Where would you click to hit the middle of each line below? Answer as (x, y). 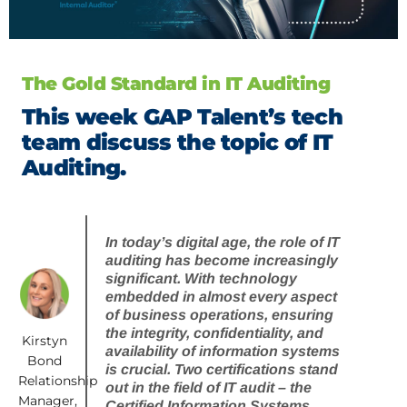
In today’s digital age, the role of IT (223, 243)
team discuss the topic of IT (178, 143)
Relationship (58, 380)
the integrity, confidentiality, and (215, 333)
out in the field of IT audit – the (209, 388)
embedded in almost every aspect (222, 297)
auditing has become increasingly (222, 261)
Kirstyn (45, 340)
